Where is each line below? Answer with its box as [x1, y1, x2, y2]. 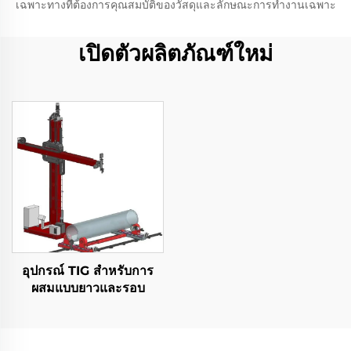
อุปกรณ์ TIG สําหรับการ [22, 263, 154, 278]
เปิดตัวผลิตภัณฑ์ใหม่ [78, 40, 273, 67]
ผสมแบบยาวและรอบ [31, 280, 145, 295]
